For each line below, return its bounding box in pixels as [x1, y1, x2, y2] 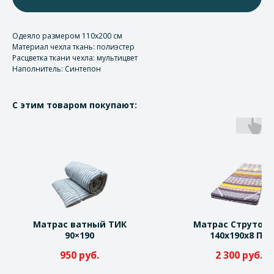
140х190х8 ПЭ [209, 229, 268, 242]
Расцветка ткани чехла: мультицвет [12, 53, 138, 64]
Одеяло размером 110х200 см [12, 31, 122, 42]
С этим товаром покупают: [12, 99, 137, 111]
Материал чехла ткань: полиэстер [12, 42, 135, 53]
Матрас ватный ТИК [32, 218, 127, 231]
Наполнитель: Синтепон [12, 64, 101, 75]
